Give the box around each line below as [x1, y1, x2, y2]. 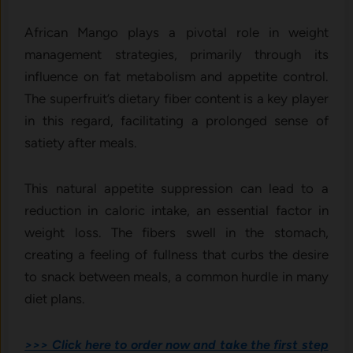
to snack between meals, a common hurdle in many [24, 268, 329, 284]
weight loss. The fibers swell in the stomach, [24, 224, 329, 240]
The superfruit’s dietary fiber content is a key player [24, 90, 329, 106]
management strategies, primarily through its [24, 46, 329, 62]
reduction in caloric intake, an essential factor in [24, 202, 329, 218]
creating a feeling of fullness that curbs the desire [24, 246, 329, 262]
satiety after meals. [24, 134, 138, 150]
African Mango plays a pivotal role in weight [24, 24, 329, 40]
